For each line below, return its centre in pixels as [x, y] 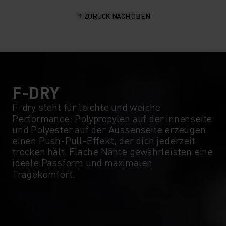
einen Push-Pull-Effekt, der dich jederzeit [104, 140]
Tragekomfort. [44, 173]
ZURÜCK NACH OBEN [117, 15]
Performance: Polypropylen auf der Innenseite [112, 118]
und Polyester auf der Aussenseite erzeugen [109, 129]
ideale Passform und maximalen [82, 162]
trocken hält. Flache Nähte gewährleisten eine [112, 151]
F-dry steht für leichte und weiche [87, 107]
